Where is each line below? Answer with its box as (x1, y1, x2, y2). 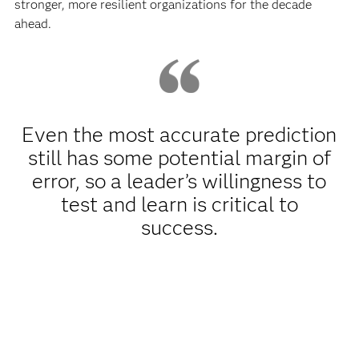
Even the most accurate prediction (22, 122, 337, 147)
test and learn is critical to (60, 192, 298, 217)
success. (140, 215, 218, 240)
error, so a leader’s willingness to (32, 168, 327, 194)
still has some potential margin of (27, 145, 331, 171)
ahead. (14, 16, 51, 31)
